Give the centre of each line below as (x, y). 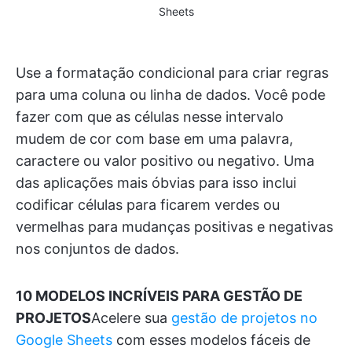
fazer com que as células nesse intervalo (150, 116)
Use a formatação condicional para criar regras (172, 72)
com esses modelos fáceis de (211, 339)
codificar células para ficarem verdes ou (148, 204)
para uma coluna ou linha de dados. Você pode (170, 94)
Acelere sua (131, 317)
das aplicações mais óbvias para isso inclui (156, 182)
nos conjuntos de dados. (97, 248)
